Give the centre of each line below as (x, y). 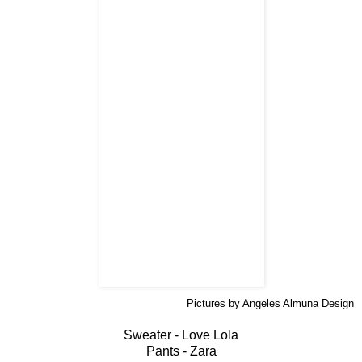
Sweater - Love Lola (181, 335)
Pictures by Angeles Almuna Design (270, 304)
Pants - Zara (181, 351)
